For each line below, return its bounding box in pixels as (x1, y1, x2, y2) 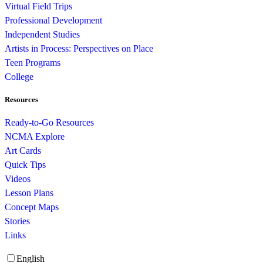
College (5, 71, 33, 82)
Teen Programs (5, 57, 60, 68)
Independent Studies (5, 29, 80, 39)
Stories (5, 216, 30, 227)
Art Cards (5, 146, 41, 156)
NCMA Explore (5, 131, 65, 142)
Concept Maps (5, 202, 59, 213)
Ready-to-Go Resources (5, 117, 94, 128)
